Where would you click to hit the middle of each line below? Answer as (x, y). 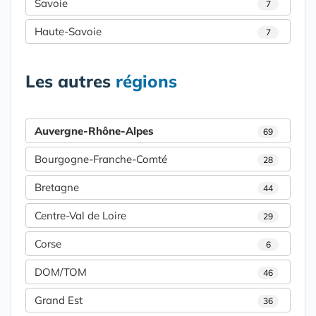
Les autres (71, 81)
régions (146, 81)
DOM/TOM (61, 272)
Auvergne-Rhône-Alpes (94, 131)
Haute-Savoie (68, 32)
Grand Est (59, 300)
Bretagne (57, 188)
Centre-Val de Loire (80, 216)
